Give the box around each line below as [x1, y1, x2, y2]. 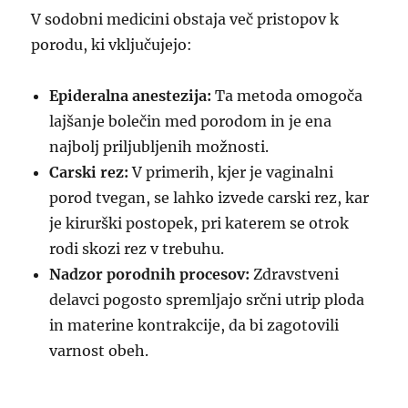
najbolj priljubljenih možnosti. [49, 138, 270, 156]
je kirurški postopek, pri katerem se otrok [49, 214, 350, 232]
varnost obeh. [49, 342, 149, 360]
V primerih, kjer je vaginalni [128, 163, 334, 181]
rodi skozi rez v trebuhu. [49, 240, 225, 258]
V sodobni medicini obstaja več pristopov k [31, 10, 340, 28]
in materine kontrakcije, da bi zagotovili [49, 316, 340, 334]
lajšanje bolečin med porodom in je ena [49, 112, 332, 130]
